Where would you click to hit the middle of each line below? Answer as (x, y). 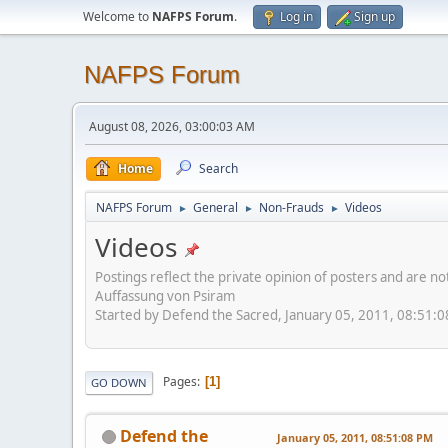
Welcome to (117, 16)
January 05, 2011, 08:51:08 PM (355, 437)
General (215, 207)
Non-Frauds (291, 207)
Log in (296, 16)
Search (218, 168)
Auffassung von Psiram (165, 295)
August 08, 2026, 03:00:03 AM (172, 126)
